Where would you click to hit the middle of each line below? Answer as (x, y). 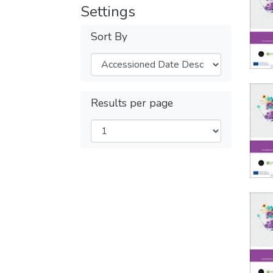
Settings (108, 12)
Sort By (109, 37)
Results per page (132, 103)
